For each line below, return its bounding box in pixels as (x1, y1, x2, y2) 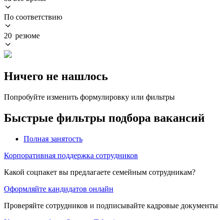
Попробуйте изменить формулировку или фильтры (4, 92, 175, 101)
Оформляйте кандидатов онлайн (4, 184, 113, 193)
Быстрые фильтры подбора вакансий (4, 111, 205, 124)
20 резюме (4, 31, 40, 40)
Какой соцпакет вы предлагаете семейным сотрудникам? (4, 167, 195, 176)
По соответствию (4, 12, 62, 21)
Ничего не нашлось (4, 69, 108, 82)
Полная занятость (24, 134, 82, 143)
